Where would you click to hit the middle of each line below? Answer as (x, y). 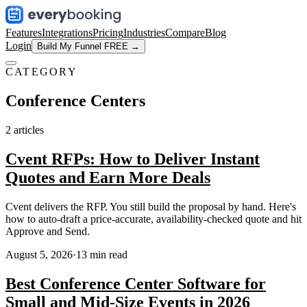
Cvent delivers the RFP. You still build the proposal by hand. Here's (151, 206)
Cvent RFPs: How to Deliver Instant (133, 159)
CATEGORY (41, 72)
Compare (185, 33)
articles (29, 130)
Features (24, 33)
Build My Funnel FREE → (88, 46)
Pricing (108, 33)
